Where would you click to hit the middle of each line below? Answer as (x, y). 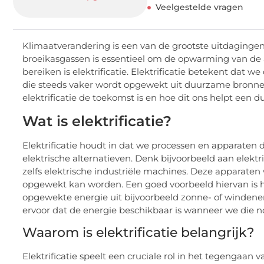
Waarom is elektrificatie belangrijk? (138, 233)
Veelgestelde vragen (199, 7)
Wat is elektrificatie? (97, 121)
